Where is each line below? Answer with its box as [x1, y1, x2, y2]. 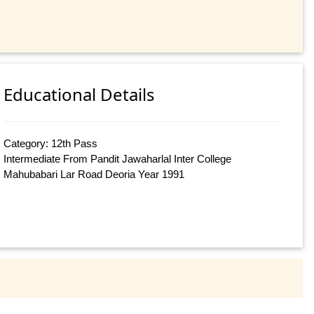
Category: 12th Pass [4, 137, 98, 150]
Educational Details [4, 83, 156, 107]
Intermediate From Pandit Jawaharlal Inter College [4, 153, 232, 165]
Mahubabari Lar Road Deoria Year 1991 [4, 168, 185, 181]
